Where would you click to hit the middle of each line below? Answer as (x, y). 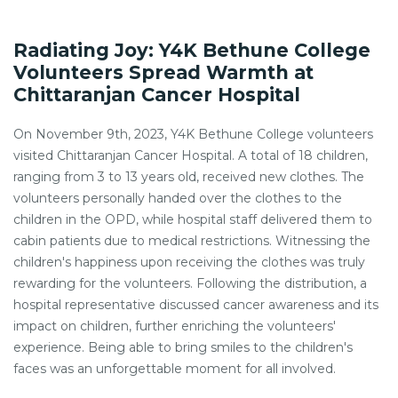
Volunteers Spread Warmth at (163, 72)
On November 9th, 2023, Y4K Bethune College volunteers (193, 134)
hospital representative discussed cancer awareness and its (196, 305)
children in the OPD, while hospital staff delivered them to (193, 219)
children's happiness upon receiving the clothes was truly (189, 262)
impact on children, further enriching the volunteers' (175, 326)
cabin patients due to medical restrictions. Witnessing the (192, 241)
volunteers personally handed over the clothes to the (178, 198)
